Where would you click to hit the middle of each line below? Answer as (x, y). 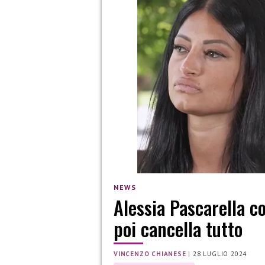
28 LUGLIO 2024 (220, 254)
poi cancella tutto (178, 229)
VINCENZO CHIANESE (150, 254)
